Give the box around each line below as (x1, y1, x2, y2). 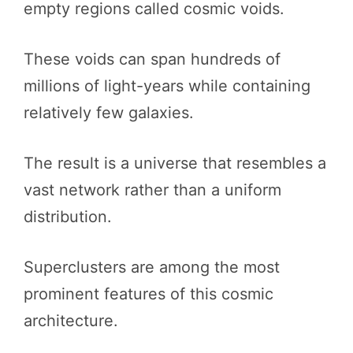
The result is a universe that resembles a (24, 154, 326, 173)
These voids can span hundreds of (24, 50, 281, 69)
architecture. (24, 311, 118, 330)
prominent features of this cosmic (24, 284, 273, 303)
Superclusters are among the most (24, 258, 280, 277)
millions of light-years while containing (24, 76, 310, 95)
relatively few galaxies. (24, 103, 194, 122)
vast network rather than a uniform (24, 180, 281, 199)
